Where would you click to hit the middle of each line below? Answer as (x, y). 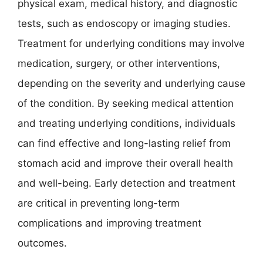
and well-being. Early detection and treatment (127, 183)
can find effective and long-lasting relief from (124, 143)
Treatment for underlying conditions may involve (131, 43)
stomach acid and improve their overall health (125, 163)
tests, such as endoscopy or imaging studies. (124, 23)
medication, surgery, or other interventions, (119, 63)
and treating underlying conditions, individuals (127, 123)
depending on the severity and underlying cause (131, 83)
